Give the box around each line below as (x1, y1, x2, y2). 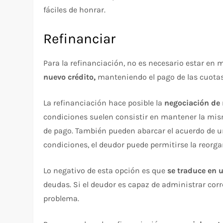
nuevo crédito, (43, 72, 96, 82)
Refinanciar (43, 30, 116, 47)
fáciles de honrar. (43, 5, 106, 15)
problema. (43, 194, 80, 204)
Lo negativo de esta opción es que (43, 166, 168, 176)
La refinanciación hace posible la (43, 98, 165, 108)
